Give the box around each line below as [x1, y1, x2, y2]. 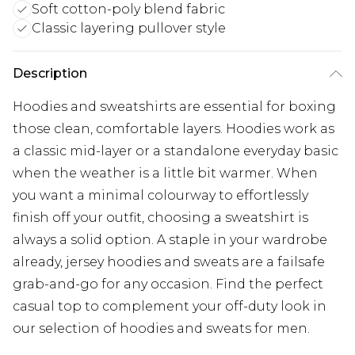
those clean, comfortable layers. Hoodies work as [13, 120, 334, 136]
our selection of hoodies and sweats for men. [13, 320, 310, 336]
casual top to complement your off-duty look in [13, 298, 326, 314]
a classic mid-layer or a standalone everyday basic [13, 143, 338, 158]
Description [13, 65, 87, 81]
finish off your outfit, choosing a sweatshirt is [13, 209, 308, 225]
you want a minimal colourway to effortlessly [13, 187, 308, 203]
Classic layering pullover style [32, 20, 226, 36]
